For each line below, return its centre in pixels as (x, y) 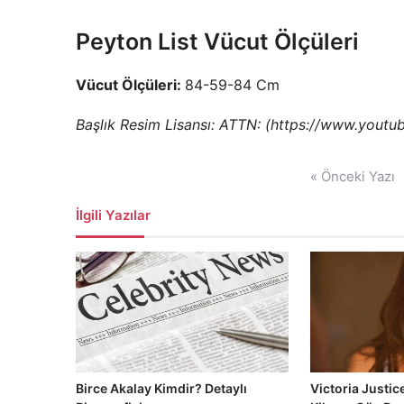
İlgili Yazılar (113, 216)
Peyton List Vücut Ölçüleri (217, 42)
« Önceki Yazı (352, 177)
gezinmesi (109, 188)
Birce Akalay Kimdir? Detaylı (161, 388)
